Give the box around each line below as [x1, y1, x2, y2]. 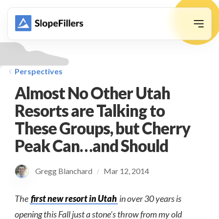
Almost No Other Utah [15, 83, 171, 103]
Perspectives [15, 66, 63, 76]
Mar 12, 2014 [104, 166, 149, 175]
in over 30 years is [118, 193, 181, 204]
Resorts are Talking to [15, 101, 165, 120]
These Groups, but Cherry [15, 118, 191, 138]
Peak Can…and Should [15, 136, 169, 155]
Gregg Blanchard [34, 166, 97, 175]
